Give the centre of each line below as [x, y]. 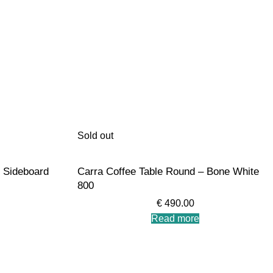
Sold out [95, 136]
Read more [175, 218]
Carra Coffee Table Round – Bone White [168, 172]
